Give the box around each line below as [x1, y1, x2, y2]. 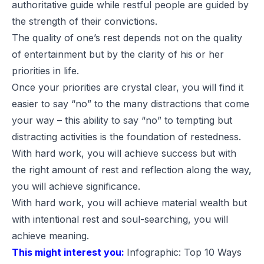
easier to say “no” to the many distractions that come [12, 98, 249, 110]
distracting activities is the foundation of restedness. [12, 131, 241, 143]
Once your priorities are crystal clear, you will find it [12, 81, 243, 94]
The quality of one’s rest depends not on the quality [12, 32, 242, 44]
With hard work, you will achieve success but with [12, 147, 236, 160]
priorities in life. [12, 65, 79, 77]
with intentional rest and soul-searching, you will [12, 213, 228, 226]
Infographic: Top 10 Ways [127, 246, 242, 259]
